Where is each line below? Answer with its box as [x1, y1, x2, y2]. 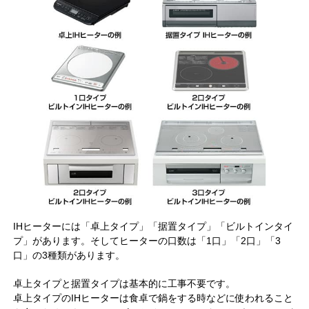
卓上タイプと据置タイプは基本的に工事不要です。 [12, 277, 235, 289]
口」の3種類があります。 [12, 249, 125, 261]
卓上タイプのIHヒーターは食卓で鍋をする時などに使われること [12, 292, 293, 303]
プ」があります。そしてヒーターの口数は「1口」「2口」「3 [12, 235, 281, 246]
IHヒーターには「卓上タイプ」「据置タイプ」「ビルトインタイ [12, 220, 293, 232]
